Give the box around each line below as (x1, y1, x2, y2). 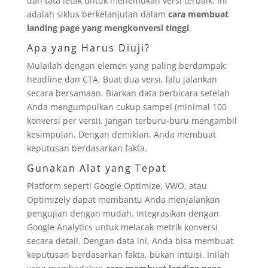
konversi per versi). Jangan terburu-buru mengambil (26, 114, 237, 126)
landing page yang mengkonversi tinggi (26, 22, 189, 33)
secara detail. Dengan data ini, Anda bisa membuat (26, 234, 233, 246)
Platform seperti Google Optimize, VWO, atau (26, 179, 207, 191)
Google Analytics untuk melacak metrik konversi (26, 221, 218, 233)
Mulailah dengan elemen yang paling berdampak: (26, 59, 227, 71)
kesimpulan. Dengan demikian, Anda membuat (26, 128, 216, 140)
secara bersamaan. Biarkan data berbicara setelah (26, 87, 230, 99)
